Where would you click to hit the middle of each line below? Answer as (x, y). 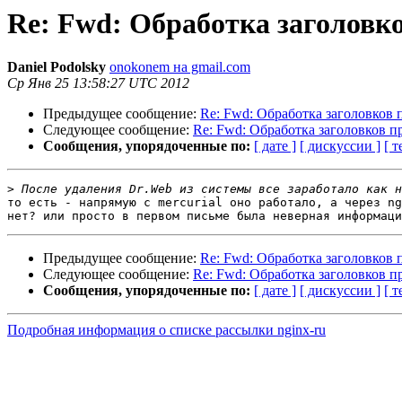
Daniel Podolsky (57, 67)
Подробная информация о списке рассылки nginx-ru (166, 330)
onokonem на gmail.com (180, 67)
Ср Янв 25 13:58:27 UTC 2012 (98, 83)
